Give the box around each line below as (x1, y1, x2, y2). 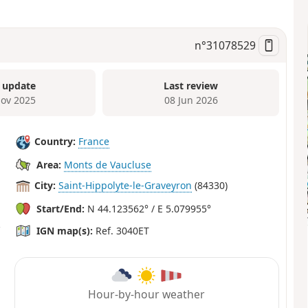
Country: (34, 135, 76, 148)
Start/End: (36, 202, 85, 216)
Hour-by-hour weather (88, 286, 206, 302)
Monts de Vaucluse (64, 158, 152, 172)
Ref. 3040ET (93, 224, 150, 238)
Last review (164, 78, 219, 92)
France (78, 135, 110, 148)
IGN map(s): (36, 224, 93, 238)
